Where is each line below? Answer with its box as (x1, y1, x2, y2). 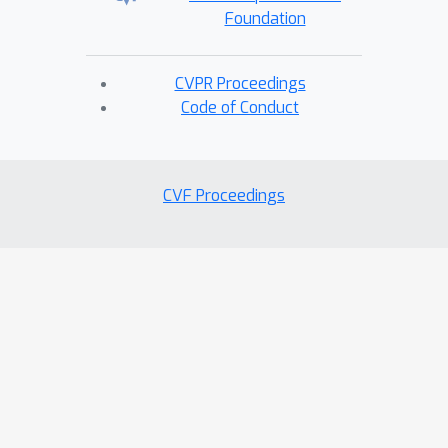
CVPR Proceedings (174, 73, 306, 94)
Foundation (224, 8, 306, 29)
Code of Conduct (181, 97, 299, 118)
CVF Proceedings (163, 185, 285, 206)
